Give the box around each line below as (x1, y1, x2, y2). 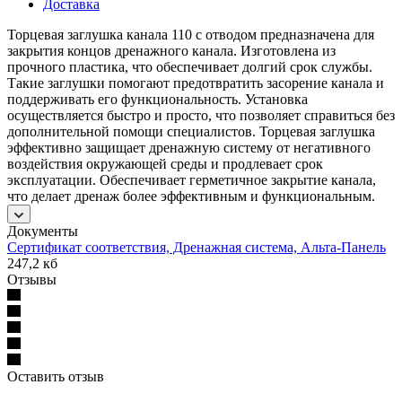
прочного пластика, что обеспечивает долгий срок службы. (7, 58, 372, 74)
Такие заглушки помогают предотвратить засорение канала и (7, 74, 384, 91)
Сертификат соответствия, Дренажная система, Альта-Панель (7, 239, 386, 255)
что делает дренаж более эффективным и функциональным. (7, 188, 375, 204)
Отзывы (7, 271, 57, 287)
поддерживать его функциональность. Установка (7, 91, 308, 107)
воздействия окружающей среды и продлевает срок (7, 155, 323, 171)
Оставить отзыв (7, 368, 104, 384)
